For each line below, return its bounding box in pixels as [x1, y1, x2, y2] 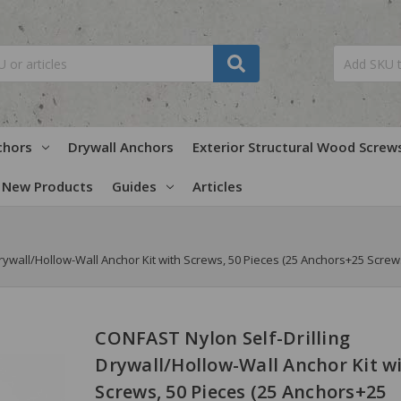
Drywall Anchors [67, 137, 174, 156]
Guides [111, 176, 157, 195]
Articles [192, 176, 243, 195]
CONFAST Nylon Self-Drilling [95, 325, 351, 350]
